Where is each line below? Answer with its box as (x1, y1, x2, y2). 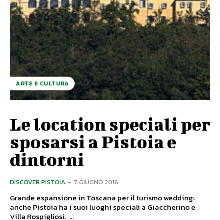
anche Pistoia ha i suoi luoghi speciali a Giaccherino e (10, 201, 195, 213)
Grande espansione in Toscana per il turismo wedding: (10, 192, 194, 203)
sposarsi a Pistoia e (10, 131, 176, 152)
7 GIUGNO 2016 (74, 177, 118, 187)
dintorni (10, 148, 84, 169)
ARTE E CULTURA (16, 79, 69, 88)
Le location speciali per (10, 113, 210, 134)
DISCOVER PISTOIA (10, 177, 65, 187)
